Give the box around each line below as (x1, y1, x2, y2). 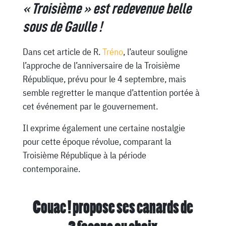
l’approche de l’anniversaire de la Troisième (22, 59, 180, 71)
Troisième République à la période (22, 149, 146, 161)
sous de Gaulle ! (22, 19, 102, 34)
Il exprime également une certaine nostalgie (22, 122, 185, 134)
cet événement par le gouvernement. (22, 100, 158, 112)
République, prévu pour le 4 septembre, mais (22, 73, 186, 85)
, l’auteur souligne (123, 45, 188, 58)
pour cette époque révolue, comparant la (22, 135, 172, 147)
